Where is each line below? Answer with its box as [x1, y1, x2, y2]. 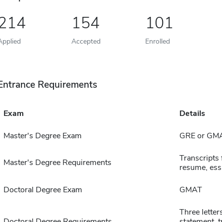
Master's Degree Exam [3, 130, 82, 141]
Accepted [71, 36, 101, 46]
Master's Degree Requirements [3, 157, 111, 168]
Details [179, 108, 205, 119]
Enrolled [145, 36, 170, 46]
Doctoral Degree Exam [3, 184, 82, 195]
